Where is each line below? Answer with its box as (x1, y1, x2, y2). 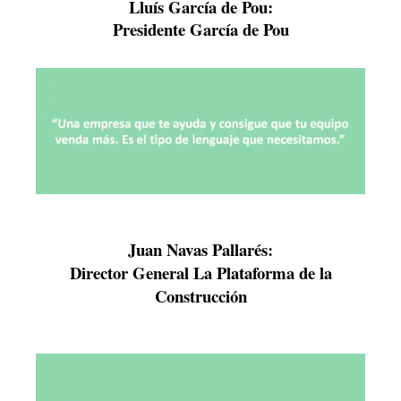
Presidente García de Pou (112, 16, 289, 41)
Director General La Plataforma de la (69, 260, 332, 286)
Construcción (154, 284, 247, 309)
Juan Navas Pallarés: (128, 237, 273, 262)
